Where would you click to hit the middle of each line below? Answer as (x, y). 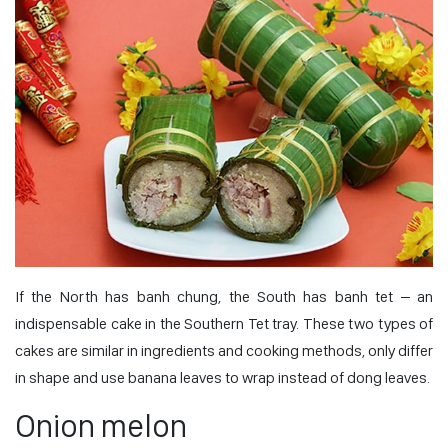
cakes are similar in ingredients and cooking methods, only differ (224, 351)
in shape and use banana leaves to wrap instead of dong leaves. (222, 378)
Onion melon (101, 426)
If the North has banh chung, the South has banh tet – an (224, 297)
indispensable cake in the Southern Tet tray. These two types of (224, 324)
